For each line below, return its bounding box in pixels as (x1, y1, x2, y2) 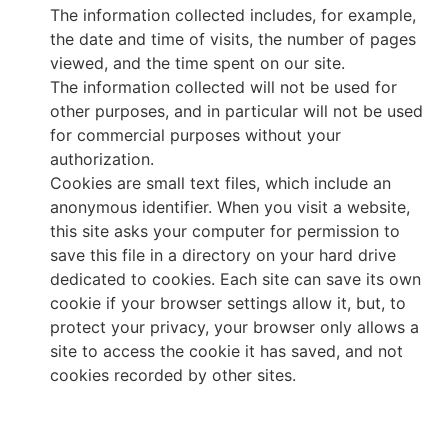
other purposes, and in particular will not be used (50, 100, 423, 121)
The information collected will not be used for (50, 76, 397, 97)
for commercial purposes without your (50, 124, 341, 145)
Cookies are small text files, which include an (50, 172, 391, 193)
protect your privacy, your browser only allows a (50, 316, 419, 337)
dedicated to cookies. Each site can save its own (50, 268, 421, 289)
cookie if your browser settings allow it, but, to (50, 292, 406, 313)
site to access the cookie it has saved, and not (50, 340, 403, 361)
